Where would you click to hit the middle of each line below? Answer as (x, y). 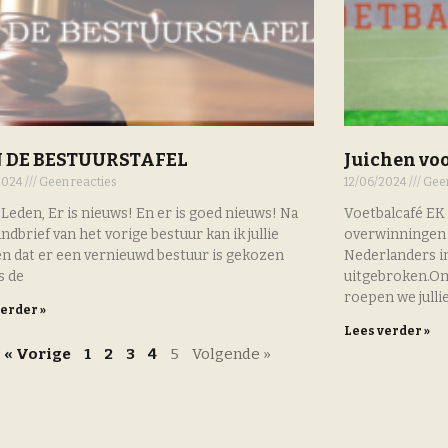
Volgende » (231, 354)
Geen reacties (77, 182)
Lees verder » (386, 331)
